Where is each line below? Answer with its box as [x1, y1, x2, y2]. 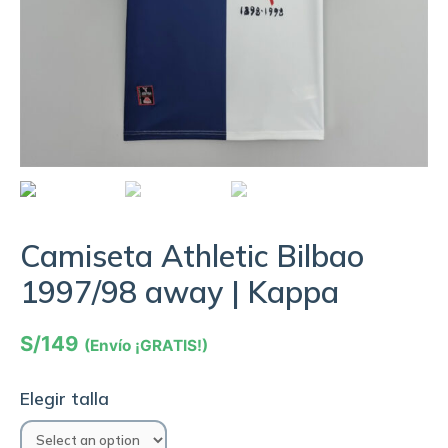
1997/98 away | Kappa [20, 272, 339, 311]
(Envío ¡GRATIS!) [84, 335, 208, 355]
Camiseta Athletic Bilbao [20, 236, 364, 275]
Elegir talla [20, 388, 109, 410]
